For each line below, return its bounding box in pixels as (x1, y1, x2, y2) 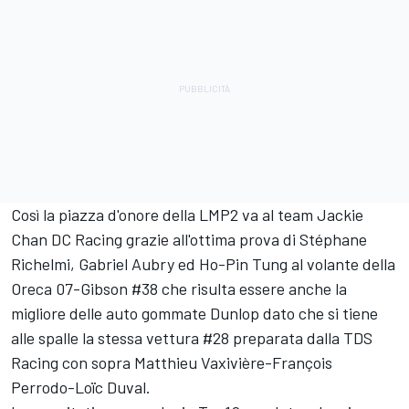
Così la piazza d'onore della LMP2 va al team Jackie (11, 204, 363, 225)
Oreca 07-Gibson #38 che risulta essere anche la (11, 278, 347, 299)
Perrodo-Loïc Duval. (11, 377, 151, 398)
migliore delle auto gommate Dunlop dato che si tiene (11, 303, 378, 324)
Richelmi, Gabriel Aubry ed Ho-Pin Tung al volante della (11, 254, 395, 275)
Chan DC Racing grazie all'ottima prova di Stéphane (11, 229, 367, 250)
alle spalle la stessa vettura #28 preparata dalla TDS (11, 328, 372, 349)
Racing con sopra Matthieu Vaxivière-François (11, 352, 332, 373)
